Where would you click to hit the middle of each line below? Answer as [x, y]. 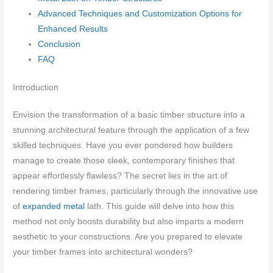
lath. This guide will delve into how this [160, 206]
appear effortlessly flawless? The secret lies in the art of [120, 175]
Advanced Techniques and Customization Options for [140, 14]
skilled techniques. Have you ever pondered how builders [123, 145]
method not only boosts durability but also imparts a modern [129, 221]
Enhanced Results [73, 29]
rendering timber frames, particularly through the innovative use [136, 191]
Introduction [36, 87]
